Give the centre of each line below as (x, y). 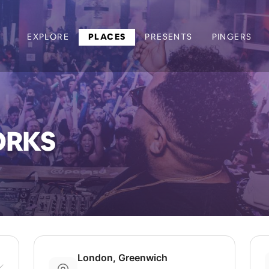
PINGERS (232, 37)
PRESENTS (169, 37)
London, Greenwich (122, 258)
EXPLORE (48, 37)
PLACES (107, 37)
